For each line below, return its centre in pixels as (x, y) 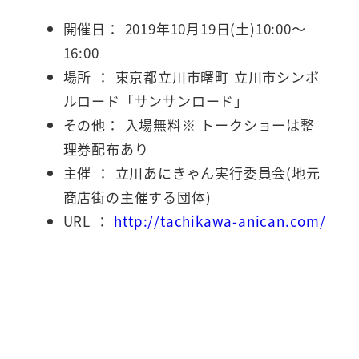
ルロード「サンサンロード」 (155, 101)
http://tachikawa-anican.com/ (220, 221)
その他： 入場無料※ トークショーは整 (189, 125)
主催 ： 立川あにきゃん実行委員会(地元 (192, 173)
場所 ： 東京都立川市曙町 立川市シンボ (191, 77)
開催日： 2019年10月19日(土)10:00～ (184, 29)
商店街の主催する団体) (137, 197)
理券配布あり (106, 149)
